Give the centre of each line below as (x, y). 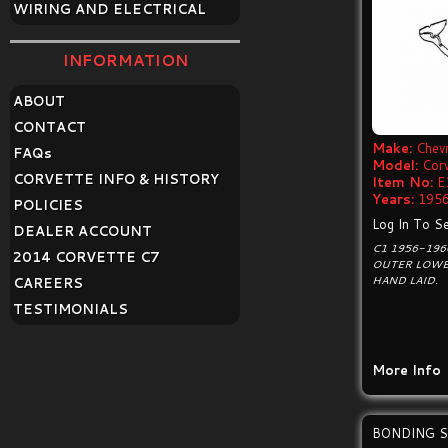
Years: (393, 199)
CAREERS (48, 283)
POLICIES (48, 205)
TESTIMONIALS (70, 309)
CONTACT (49, 127)
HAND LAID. (405, 280)
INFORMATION (125, 60)
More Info (407, 370)
